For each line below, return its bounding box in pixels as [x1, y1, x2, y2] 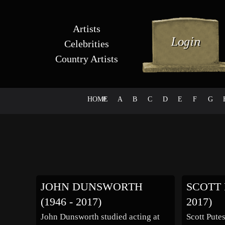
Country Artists [55, 53, 118, 64]
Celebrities [64, 38, 109, 49]
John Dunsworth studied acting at [40, 212, 160, 222]
